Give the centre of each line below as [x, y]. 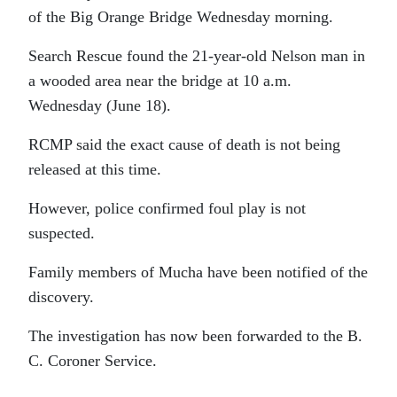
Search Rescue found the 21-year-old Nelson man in [197, 56]
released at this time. [95, 169]
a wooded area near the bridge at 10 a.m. [160, 81]
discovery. [61, 297]
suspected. [64, 233]
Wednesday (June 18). [100, 105]
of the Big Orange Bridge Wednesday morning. [181, 17]
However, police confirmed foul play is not [167, 208]
